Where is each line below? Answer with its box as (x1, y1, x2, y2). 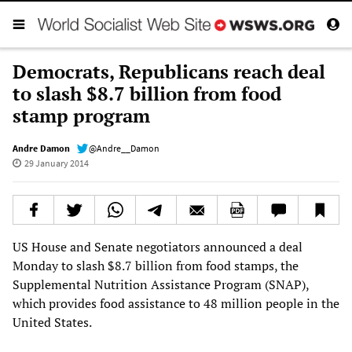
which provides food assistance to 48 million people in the (13, 294, 339, 312)
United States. (13, 313, 92, 331)
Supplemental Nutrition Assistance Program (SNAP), (13, 275, 309, 293)
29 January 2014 (24, 156, 89, 169)
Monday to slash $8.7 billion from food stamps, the (13, 256, 299, 274)
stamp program (13, 102, 150, 128)
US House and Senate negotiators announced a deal (13, 237, 302, 255)
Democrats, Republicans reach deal (13, 58, 325, 84)
